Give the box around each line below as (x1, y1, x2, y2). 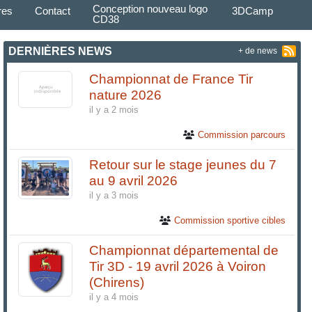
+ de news (237, 47, 277, 56)
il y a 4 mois (89, 291, 139, 302)
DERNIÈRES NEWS (8, 45, 113, 57)
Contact (35, 4, 70, 17)
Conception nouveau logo (93, 2, 208, 15)
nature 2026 (89, 87, 162, 102)
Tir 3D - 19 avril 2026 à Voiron (89, 258, 267, 274)
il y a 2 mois (89, 104, 139, 115)
